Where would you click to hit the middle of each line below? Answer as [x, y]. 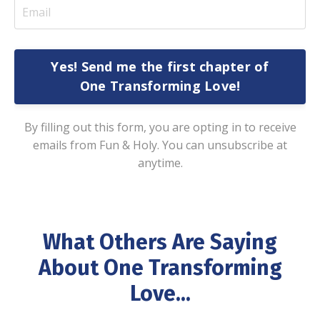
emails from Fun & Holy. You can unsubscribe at [160, 145]
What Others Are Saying [160, 242]
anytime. [160, 162]
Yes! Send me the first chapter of [160, 67]
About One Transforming [160, 267]
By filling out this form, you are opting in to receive [160, 127]
